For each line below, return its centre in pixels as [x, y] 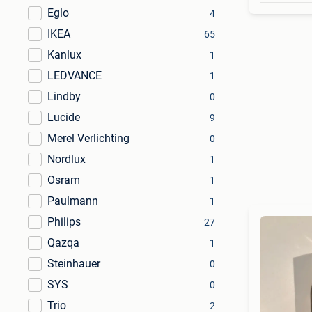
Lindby [64, 96]
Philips [64, 222]
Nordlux [67, 159]
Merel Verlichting [88, 138]
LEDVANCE [75, 76]
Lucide [64, 117]
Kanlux [64, 55]
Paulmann [73, 201]
